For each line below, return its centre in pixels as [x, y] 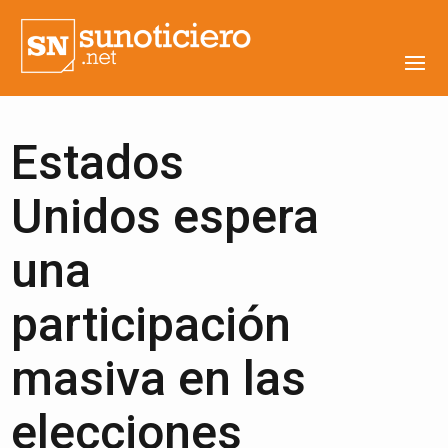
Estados [98, 162]
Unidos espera [165, 216]
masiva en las [159, 378]
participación [151, 324]
